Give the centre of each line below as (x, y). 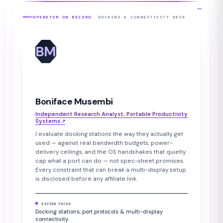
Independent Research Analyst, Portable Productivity (111, 114)
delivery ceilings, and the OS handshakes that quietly (111, 152)
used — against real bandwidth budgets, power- (104, 143)
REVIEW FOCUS (56, 204)
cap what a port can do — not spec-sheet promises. (110, 161)
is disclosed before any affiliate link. (86, 178)
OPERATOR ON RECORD (62, 17)
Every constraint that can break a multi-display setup (111, 169)
